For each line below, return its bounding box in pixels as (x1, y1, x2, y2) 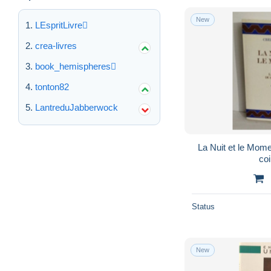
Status (192, 201, 215, 211)
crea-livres (35, 41, 77, 51)
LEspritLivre (35, 20, 82, 31)
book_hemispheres (35, 61, 111, 72)
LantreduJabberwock (35, 102, 118, 113)
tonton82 (35, 82, 69, 93)
